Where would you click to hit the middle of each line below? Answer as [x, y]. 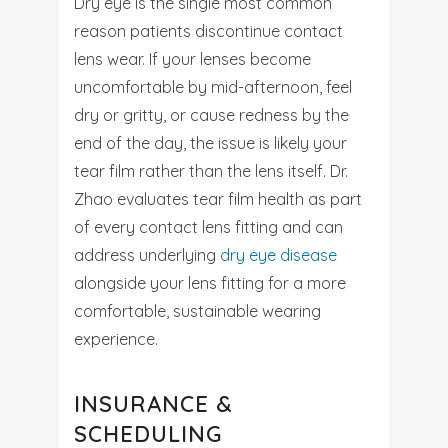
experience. [116, 339]
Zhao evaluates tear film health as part [218, 199]
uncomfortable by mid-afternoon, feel [213, 87]
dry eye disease [278, 255]
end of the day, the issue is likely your [210, 143]
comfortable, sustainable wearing [197, 311]
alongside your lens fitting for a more [210, 283]
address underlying [147, 255]
